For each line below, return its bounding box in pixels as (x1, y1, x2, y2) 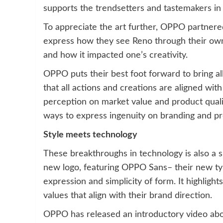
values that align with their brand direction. (43, 191, 212, 200)
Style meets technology (43, 130, 137, 139)
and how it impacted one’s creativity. (43, 50, 188, 60)
